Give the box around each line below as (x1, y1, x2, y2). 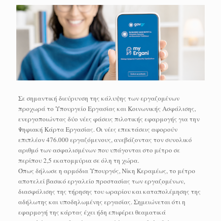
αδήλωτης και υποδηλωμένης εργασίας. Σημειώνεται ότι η (18, 197, 185, 206)
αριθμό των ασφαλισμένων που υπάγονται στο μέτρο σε (18, 145, 180, 154)
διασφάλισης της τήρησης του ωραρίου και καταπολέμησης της (18, 186, 201, 196)
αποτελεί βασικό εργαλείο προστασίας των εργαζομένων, (18, 176, 185, 185)
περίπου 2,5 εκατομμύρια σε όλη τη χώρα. (18, 155, 139, 165)
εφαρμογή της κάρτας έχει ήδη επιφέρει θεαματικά (18, 207, 166, 217)
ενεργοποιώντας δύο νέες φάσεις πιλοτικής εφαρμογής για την (18, 114, 200, 123)
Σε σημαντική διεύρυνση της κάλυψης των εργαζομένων (18, 93, 180, 103)
